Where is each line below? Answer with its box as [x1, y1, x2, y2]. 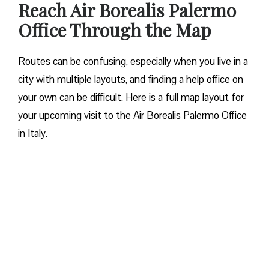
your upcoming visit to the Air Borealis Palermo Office [18, 109, 247, 122]
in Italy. [18, 127, 47, 141]
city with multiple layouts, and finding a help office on [18, 73, 243, 86]
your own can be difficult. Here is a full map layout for [18, 91, 244, 104]
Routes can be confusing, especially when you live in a [18, 55, 248, 68]
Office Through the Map [18, 18, 211, 43]
